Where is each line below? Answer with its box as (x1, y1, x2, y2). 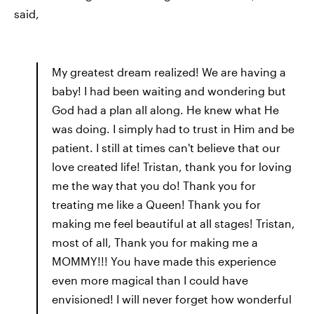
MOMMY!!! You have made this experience (52, 254, 276, 268)
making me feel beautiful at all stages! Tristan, (52, 217, 295, 230)
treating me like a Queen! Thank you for (52, 198, 261, 211)
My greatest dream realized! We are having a (52, 65, 286, 78)
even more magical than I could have (52, 273, 248, 287)
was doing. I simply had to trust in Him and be (52, 122, 294, 135)
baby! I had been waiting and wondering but (52, 84, 286, 97)
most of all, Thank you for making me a (52, 235, 258, 249)
